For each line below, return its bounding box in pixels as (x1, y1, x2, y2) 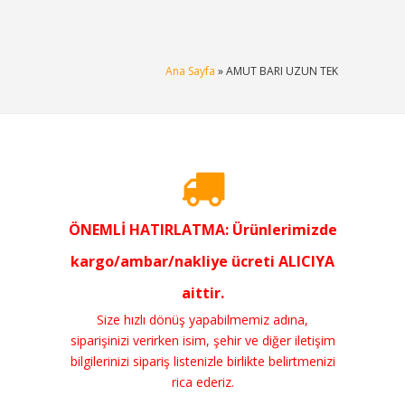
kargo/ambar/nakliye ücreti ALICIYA (71, 250, 334, 271)
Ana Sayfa (165, 62, 215, 79)
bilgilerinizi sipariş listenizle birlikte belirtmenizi (70, 352, 335, 370)
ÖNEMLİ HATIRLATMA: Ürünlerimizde (68, 219, 337, 240)
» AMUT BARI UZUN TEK (215, 62, 338, 79)
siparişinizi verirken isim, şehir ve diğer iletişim (70, 331, 335, 349)
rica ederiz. (171, 372, 234, 391)
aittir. (181, 282, 224, 303)
